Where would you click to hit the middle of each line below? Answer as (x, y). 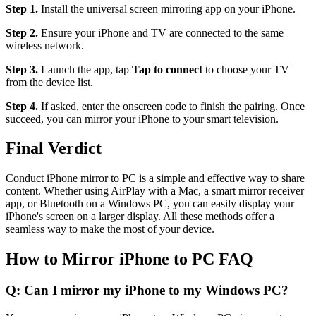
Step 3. (22, 69)
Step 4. (22, 106)
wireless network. (45, 45)
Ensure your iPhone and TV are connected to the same (161, 32)
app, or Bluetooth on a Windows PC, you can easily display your (150, 204)
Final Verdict (54, 148)
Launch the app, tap (85, 69)
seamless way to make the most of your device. (110, 229)
